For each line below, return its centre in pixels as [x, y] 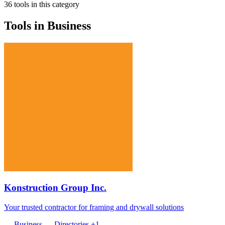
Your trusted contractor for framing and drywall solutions [94, 207]
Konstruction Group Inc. [55, 188]
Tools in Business [47, 25]
